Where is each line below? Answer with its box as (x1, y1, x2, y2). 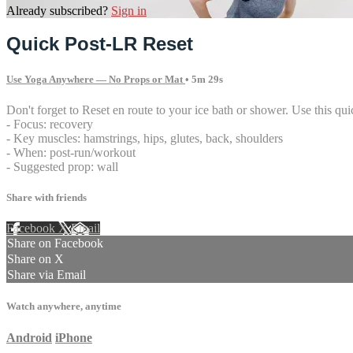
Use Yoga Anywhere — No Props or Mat (6, 72, 185, 85)
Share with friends (6, 191, 87, 203)
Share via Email (7, 268, 86, 282)
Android (6, 330, 52, 344)
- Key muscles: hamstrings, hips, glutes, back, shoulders (6, 131, 283, 145)
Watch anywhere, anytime (6, 300, 121, 313)
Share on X (7, 252, 64, 266)
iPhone (55, 330, 92, 344)
